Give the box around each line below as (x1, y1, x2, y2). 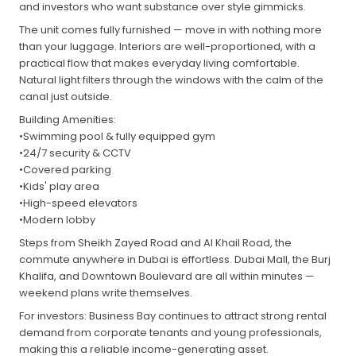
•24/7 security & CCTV (19, 145, 131, 161)
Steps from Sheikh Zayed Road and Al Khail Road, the (19, 235, 292, 250)
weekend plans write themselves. (19, 285, 192, 300)
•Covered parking (19, 162, 111, 177)
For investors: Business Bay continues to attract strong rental (19, 308, 327, 323)
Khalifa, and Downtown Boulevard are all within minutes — (19, 269, 315, 284)
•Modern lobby (19, 212, 95, 227)
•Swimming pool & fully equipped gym (19, 129, 215, 144)
